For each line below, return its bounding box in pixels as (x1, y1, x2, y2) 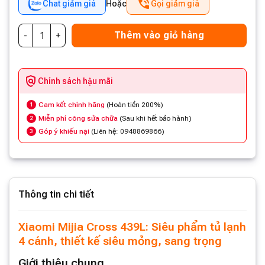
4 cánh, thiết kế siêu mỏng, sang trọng (18, 234, 222, 248)
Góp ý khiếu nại (38, 127, 89, 136)
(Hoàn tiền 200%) (105, 101, 163, 109)
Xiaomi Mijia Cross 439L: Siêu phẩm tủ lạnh (18, 220, 246, 234)
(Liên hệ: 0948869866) (89, 127, 164, 136)
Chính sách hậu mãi (38, 76, 113, 86)
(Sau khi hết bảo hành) (118, 114, 192, 122)
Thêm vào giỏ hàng (114, 30, 205, 41)
